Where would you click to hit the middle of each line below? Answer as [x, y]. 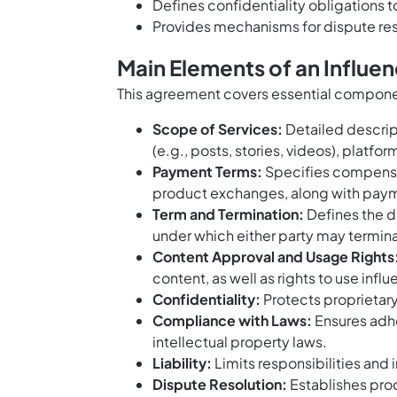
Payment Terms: [207, 172]
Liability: [182, 363]
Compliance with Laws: [232, 321]
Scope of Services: [218, 129]
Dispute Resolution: [220, 385]
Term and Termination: [228, 214]
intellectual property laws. [240, 342]
